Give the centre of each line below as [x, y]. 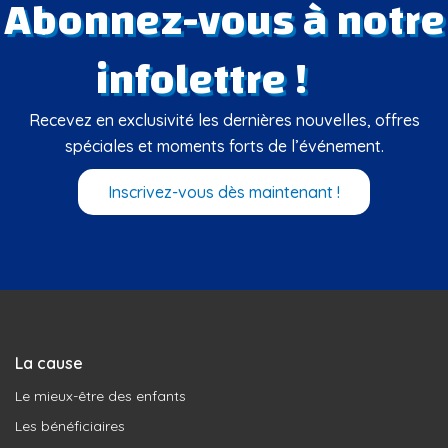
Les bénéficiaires [70, 425]
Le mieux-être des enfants [100, 395]
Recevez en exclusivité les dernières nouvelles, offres [224, 119]
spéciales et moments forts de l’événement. [224, 145]
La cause [49, 362]
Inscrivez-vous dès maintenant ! [224, 191]
